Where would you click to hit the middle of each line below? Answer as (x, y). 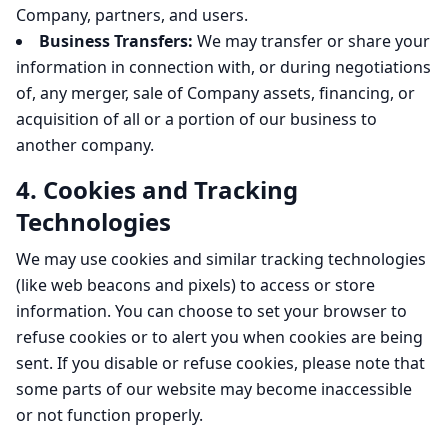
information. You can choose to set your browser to (211, 311)
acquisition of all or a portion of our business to (196, 119)
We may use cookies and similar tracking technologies (221, 259)
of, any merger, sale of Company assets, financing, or (215, 93)
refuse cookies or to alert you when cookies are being (219, 337)
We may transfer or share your (311, 41)
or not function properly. (109, 415)
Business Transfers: (116, 41)
